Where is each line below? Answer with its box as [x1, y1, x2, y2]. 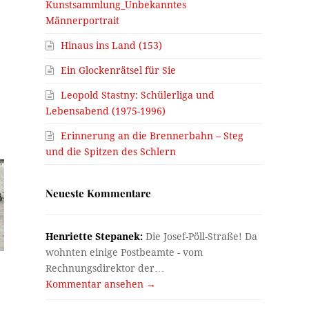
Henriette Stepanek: [46, 230, 143, 242]
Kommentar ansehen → [46, 278, 157, 290]
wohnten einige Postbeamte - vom [46, 246, 203, 258]
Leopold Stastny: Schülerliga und [61, 89, 215, 101]
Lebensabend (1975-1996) [46, 105, 166, 117]
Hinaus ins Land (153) [61, 39, 163, 51]
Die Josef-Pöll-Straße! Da [143, 230, 258, 242]
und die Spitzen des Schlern [46, 146, 177, 157]
